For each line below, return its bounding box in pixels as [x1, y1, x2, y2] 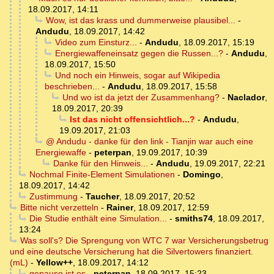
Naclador [227, 92, 265, 103]
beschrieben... [45, 81, 100, 92]
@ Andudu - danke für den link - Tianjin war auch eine [45, 136, 253, 147]
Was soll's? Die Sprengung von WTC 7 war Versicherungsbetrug [20, 235, 268, 246]
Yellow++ [36, 257, 73, 268]
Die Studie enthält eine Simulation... [29, 213, 167, 224]
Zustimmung [29, 191, 78, 202]
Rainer [106, 202, 133, 213]
